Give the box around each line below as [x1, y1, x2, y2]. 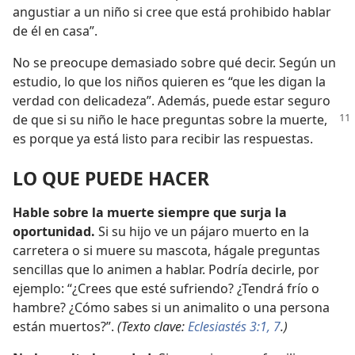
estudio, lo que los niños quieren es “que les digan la [13, 73, 326, 91]
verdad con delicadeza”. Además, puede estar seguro [13, 92, 330, 110]
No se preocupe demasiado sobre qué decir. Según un [13, 54, 336, 72]
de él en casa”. [13, 22, 97, 40]
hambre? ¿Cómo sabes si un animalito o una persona [13, 298, 330, 316]
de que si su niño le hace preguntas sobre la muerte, [13, 111, 327, 129]
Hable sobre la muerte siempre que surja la [13, 203, 287, 221]
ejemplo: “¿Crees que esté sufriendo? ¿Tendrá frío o [13, 279, 319, 297]
